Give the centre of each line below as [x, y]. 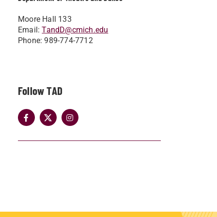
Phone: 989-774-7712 [55, 40]
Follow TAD [40, 91]
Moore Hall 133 [45, 19]
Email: [30, 30]
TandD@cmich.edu [75, 30]
